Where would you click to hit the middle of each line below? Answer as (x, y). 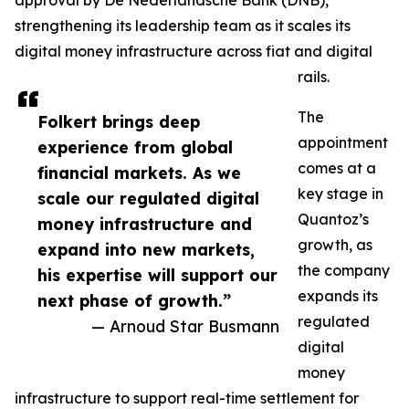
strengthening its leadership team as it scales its (183, 26)
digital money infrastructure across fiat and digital (194, 52)
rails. (314, 77)
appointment (343, 143)
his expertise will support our (157, 275)
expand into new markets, (146, 250)
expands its (338, 296)
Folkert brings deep (119, 122)
